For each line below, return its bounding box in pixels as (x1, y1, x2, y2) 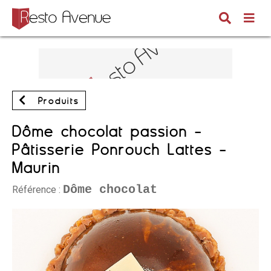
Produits (33, 96, 79, 106)
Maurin (12, 158, 60, 177)
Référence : (12, 184, 63, 195)
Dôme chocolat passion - (12, 122, 202, 140)
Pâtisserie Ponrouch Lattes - (12, 140, 227, 158)
